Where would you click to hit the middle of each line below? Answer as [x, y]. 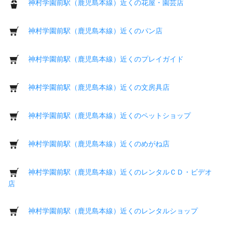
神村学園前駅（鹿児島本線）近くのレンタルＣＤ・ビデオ [120, 172]
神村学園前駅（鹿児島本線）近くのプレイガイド [106, 59]
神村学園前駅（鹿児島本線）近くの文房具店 [99, 87]
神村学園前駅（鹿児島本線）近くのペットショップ [109, 115]
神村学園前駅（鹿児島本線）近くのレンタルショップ [113, 211]
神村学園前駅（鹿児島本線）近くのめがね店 [99, 144]
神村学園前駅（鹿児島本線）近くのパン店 [95, 31]
